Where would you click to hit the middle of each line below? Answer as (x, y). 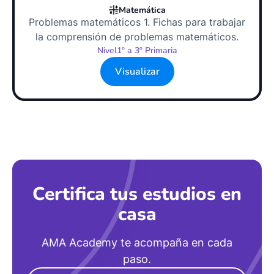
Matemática (142, 10)
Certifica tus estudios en (137, 194)
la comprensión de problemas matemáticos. (137, 37)
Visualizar (137, 72)
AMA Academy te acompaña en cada (137, 243)
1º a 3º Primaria (147, 50)
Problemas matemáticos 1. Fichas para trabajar (137, 22)
